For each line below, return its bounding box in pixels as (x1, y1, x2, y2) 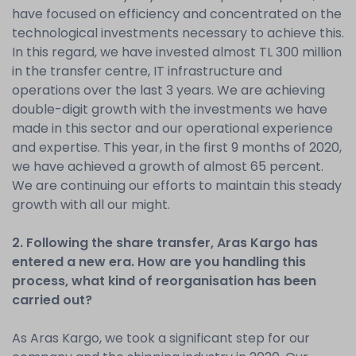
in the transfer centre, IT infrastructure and (12, 62, 282, 80)
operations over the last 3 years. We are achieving (12, 81, 325, 99)
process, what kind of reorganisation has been (12, 272, 316, 290)
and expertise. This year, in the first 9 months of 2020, (12, 138, 342, 157)
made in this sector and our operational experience (12, 119, 333, 137)
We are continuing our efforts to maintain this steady (12, 176, 342, 195)
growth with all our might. (12, 195, 170, 214)
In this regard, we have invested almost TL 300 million (12, 43, 342, 61)
